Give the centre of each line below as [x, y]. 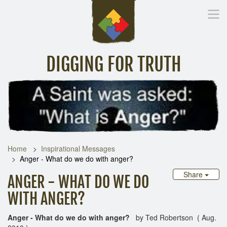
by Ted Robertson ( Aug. [173, 217]
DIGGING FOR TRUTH [113, 65]
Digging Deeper [154, 89]
